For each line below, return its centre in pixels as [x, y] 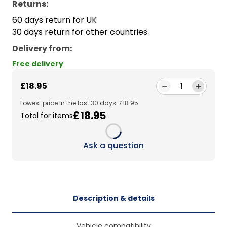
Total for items [47, 115]
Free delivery [38, 64]
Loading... [122, 145]
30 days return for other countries [80, 32]
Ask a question [113, 146]
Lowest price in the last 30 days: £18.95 [79, 103]
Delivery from [41, 49]
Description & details [113, 198]
